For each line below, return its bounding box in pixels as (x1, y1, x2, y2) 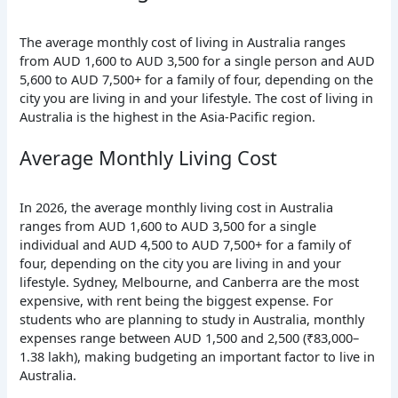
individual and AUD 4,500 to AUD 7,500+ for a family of (20, 235, 352, 253)
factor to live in (284, 346, 376, 365)
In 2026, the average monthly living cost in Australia (20, 197, 334, 216)
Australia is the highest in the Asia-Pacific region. (20, 107, 316, 125)
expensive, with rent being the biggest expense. (20, 291, 310, 309)
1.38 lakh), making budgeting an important (20, 346, 285, 365)
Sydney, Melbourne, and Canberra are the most (69, 272, 360, 291)
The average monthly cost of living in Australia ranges (20, 32, 346, 51)
